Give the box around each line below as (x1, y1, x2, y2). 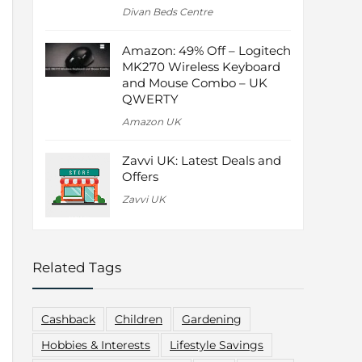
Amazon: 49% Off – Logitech (122, 43, 291, 59)
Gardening (182, 312, 242, 327)
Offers (122, 169, 158, 185)
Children (115, 312, 162, 327)
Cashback (41, 312, 95, 327)
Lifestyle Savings (170, 338, 263, 353)
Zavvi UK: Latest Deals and (122, 153, 281, 169)
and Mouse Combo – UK (122, 75, 267, 91)
